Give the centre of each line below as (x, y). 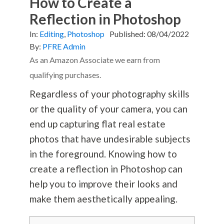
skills (177, 93)
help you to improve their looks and (103, 183)
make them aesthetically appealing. (103, 198)
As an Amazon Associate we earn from (94, 59)
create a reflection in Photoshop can (106, 168)
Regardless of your (70, 93)
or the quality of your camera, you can (108, 108)
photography (139, 93)
